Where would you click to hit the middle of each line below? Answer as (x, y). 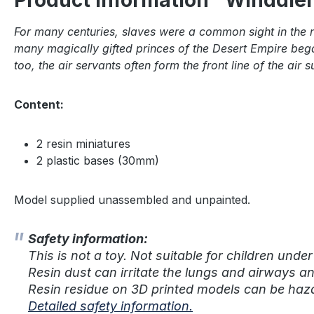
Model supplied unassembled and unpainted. (132, 200)
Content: (39, 105)
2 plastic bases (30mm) (98, 161)
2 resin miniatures (83, 144)
